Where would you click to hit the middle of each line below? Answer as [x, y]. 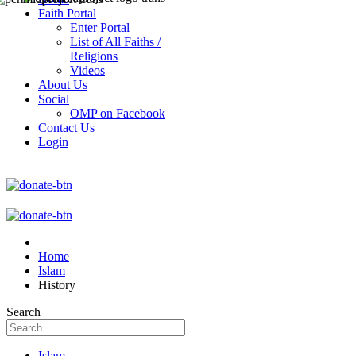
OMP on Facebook [118, 113]
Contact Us [66, 128]
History [57, 285]
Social [54, 99]
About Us [63, 85]
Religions [94, 56]
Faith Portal [67, 13]
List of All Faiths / [115, 42]
